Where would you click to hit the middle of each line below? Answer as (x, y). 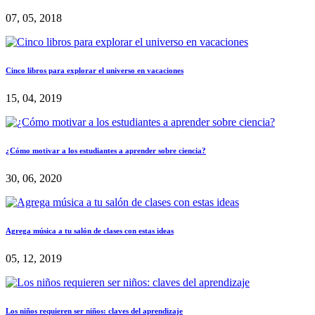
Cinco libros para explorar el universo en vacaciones (95, 71)
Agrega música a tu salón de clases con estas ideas (90, 231)
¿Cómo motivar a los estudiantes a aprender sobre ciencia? (106, 151)
